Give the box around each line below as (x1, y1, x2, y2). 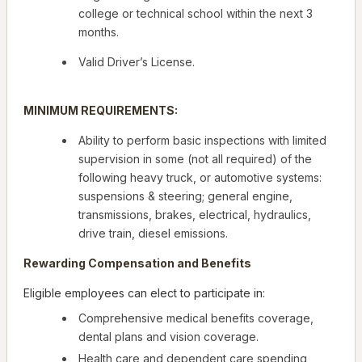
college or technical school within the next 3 (78, 6, 313, 21)
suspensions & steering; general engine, (78, 189, 293, 204)
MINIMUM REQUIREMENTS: (23, 103, 178, 118)
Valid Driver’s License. (78, 55, 195, 69)
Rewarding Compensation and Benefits (23, 256, 251, 271)
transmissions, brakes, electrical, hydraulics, (78, 208, 311, 222)
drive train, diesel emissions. (78, 226, 228, 241)
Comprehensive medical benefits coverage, (78, 311, 314, 326)
